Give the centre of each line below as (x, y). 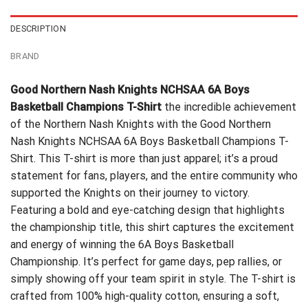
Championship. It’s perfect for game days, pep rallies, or (146, 261)
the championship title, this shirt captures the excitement (152, 227)
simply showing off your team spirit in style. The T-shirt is (153, 278)
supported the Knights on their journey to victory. (130, 192)
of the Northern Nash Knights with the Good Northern (141, 124)
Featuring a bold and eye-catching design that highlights (147, 210)
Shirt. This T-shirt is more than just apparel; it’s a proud (144, 158)
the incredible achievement (230, 107)
